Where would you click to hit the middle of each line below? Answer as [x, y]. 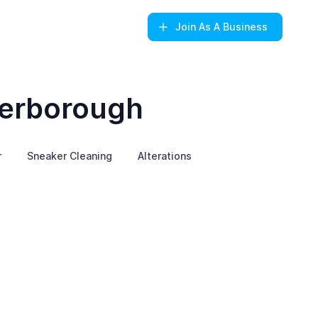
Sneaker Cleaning [69, 156]
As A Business [234, 27]
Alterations [164, 156]
